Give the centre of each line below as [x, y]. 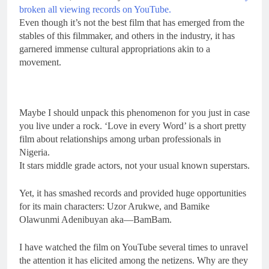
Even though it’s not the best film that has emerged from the [132, 22]
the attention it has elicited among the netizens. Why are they [134, 260]
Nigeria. [35, 152]
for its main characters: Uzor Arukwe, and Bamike [114, 206]
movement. [40, 62]
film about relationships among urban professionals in [120, 139]
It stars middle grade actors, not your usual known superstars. [134, 165]
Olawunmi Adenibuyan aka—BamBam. [95, 219]
